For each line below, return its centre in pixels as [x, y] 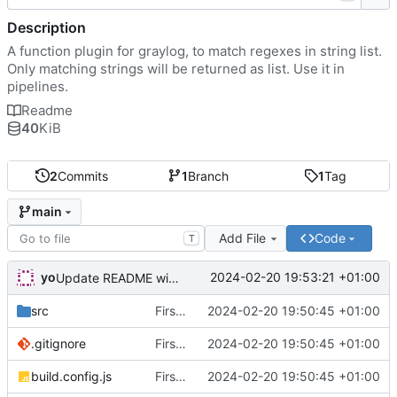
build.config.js [71, 376]
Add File [242, 237]
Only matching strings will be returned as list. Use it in [176, 68]
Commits [82, 175]
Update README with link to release [174, 277]
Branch [209, 175]
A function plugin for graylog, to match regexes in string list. [195, 51]
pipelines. [38, 86]
